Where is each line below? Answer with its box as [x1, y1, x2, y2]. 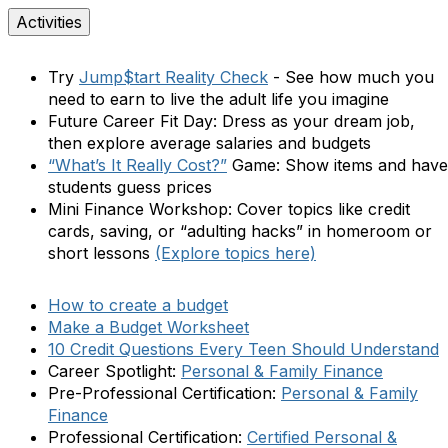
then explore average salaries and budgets [48, 132, 371, 153]
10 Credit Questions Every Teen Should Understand [48, 338, 439, 359]
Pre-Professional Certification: [48, 382, 281, 403]
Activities [16, 11, 82, 32]
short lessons [48, 242, 150, 263]
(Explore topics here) [155, 242, 316, 263]
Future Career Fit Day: [48, 110, 217, 131]
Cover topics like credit [237, 198, 410, 219]
